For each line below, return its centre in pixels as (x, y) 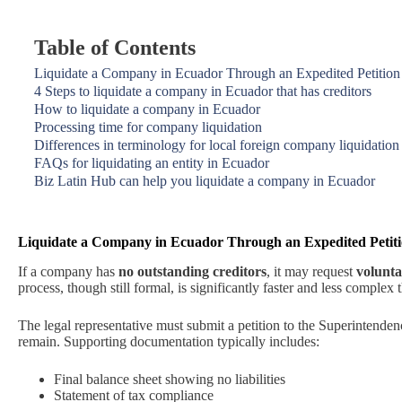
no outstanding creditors (192, 271)
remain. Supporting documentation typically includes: (169, 341)
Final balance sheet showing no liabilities (170, 379)
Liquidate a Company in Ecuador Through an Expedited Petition (217, 73)
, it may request (311, 271)
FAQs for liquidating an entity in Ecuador (152, 163)
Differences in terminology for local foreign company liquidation (217, 145)
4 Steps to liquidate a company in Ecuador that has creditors (203, 91)
